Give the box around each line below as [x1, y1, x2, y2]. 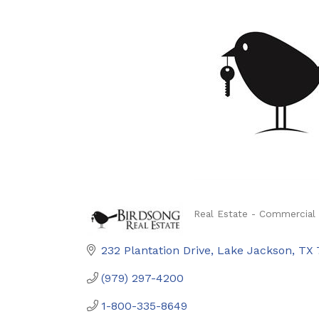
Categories [193, 216, 274, 236]
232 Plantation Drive [101, 243, 211, 257]
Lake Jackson [217, 243, 292, 257]
